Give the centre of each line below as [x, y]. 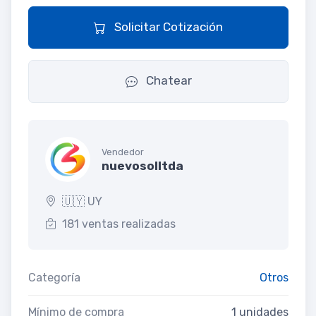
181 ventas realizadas [119, 224]
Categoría [54, 277]
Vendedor [123, 152]
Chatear [167, 81]
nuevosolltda [142, 166]
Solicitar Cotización [167, 27]
